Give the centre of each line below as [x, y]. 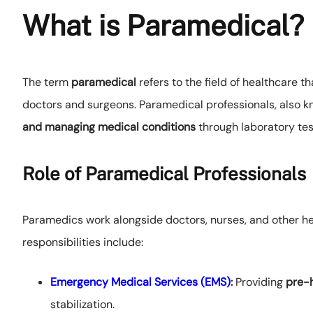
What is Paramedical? [163, 26]
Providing [259, 282]
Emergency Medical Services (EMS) [140, 282]
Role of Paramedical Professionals [164, 174]
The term [47, 82]
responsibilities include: [83, 242]
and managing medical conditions [109, 127]
